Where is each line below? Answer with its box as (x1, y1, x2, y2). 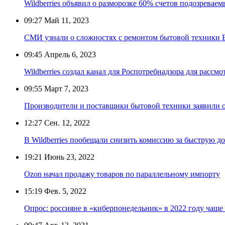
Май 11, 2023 (42, 16, 89, 25)
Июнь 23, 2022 (42, 152, 94, 161)
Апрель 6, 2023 (42, 50, 96, 59)
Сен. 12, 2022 (42, 118, 90, 127)
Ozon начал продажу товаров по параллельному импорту (24, 169, 220, 178)
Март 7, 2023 (42, 84, 88, 93)
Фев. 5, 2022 (42, 186, 86, 195)
